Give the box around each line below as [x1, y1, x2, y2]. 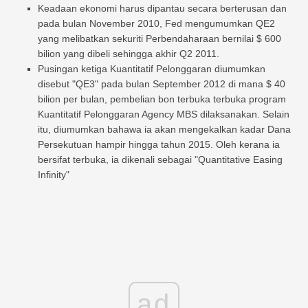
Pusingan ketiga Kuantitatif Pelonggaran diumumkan [38, 63, 265, 74]
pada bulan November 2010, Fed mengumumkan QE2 [38, 17, 275, 29]
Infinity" [38, 168, 69, 180]
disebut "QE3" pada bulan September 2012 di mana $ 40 [38, 78, 285, 89]
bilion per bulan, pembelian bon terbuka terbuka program [38, 93, 286, 104]
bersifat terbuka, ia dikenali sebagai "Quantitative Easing [38, 153, 283, 165]
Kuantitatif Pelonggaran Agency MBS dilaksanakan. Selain [38, 108, 289, 120]
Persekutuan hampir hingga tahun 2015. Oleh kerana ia [38, 138, 280, 150]
